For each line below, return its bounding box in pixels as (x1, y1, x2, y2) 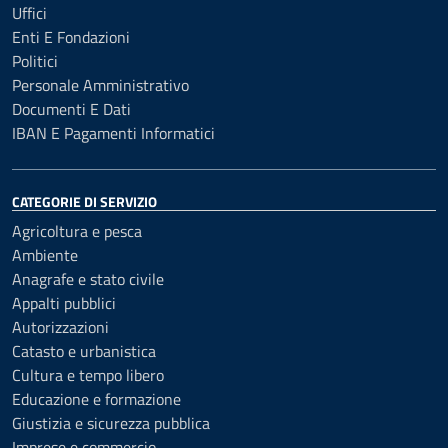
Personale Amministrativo (12, 72, 189, 97)
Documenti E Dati (12, 96, 131, 121)
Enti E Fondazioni (12, 24, 130, 49)
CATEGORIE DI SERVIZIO (12, 190, 157, 212)
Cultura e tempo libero (12, 362, 164, 387)
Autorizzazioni (12, 314, 109, 339)
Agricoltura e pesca (12, 218, 142, 243)
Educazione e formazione (12, 386, 181, 411)
